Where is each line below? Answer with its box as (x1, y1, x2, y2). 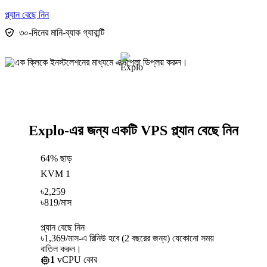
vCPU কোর (55, 254, 97, 265)
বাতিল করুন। (41, 243, 82, 254)
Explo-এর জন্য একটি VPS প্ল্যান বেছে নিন (29, 122, 238, 138)
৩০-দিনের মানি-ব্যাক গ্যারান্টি (19, 27, 104, 38)
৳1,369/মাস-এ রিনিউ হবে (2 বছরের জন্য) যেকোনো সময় (41, 232, 214, 243)
